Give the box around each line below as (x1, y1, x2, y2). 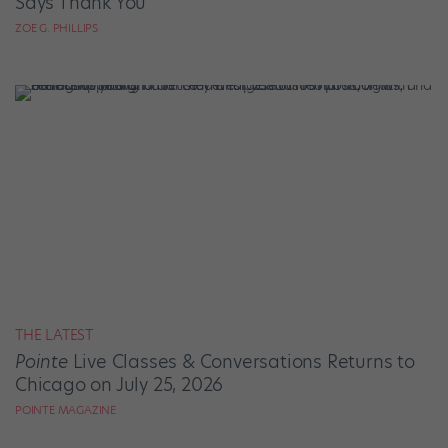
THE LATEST (15, 325, 93, 346)
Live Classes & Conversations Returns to (67, 349, 415, 375)
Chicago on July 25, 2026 (15, 372, 224, 398)
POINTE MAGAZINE (15, 402, 116, 419)
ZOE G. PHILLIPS (15, 20, 98, 37)
